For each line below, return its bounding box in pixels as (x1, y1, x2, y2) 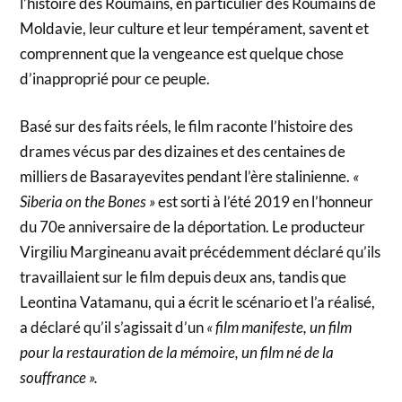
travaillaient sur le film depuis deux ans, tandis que (20, 267, 347, 287)
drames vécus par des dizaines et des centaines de (20, 142, 346, 162)
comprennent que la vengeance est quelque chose (20, 43, 345, 63)
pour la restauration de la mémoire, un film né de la (20, 343, 335, 363)
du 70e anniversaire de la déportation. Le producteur (20, 217, 366, 237)
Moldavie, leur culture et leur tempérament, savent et (20, 18, 370, 38)
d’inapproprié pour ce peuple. (20, 68, 211, 88)
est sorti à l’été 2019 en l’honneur (155, 192, 374, 212)
